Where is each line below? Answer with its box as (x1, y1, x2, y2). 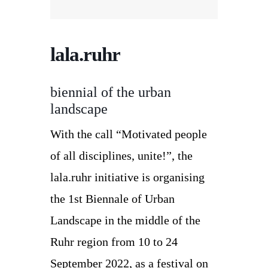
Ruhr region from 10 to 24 (50, 235, 178, 248)
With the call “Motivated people (50, 127, 207, 141)
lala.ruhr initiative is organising (50, 170, 205, 184)
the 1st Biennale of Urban (50, 192, 175, 205)
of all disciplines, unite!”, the (50, 149, 193, 162)
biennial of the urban (50, 84, 171, 100)
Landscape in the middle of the (50, 214, 200, 227)
